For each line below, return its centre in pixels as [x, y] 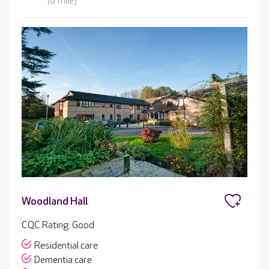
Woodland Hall [55, 201]
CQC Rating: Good [58, 225]
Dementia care [63, 260]
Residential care [66, 246]
